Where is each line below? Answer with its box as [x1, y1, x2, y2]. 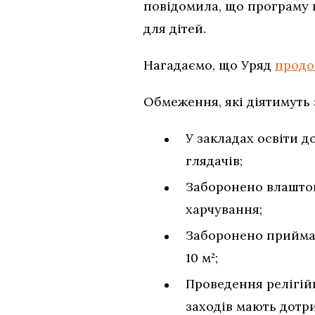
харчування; [186, 201, 262, 218]
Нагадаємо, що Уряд [143, 57, 275, 74]
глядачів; [186, 153, 243, 169]
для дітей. [143, 20, 206, 37]
